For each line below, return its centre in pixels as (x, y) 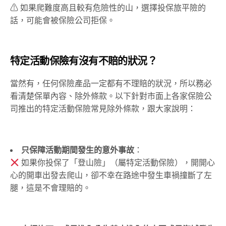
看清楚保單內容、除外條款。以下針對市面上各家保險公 (111, 96)
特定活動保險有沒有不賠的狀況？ (83, 61)
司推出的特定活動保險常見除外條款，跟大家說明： (103, 109)
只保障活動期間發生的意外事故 (78, 150)
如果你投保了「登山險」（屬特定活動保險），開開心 (117, 163)
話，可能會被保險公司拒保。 (63, 21)
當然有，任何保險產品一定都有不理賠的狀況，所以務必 (111, 84)
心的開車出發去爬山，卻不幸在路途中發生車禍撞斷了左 (111, 176)
